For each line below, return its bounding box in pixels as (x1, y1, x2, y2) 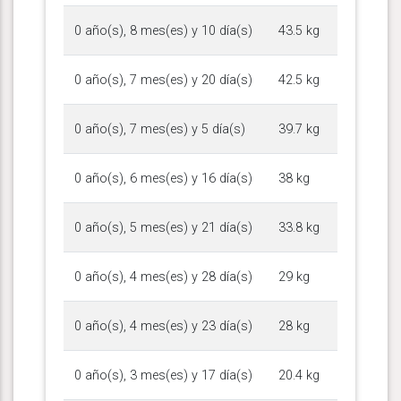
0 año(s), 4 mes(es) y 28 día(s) (74, 269, 252, 285)
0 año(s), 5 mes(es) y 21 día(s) (74, 219, 252, 235)
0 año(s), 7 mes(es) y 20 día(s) (74, 72, 252, 88)
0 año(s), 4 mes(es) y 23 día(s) (74, 318, 252, 334)
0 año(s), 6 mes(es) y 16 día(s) (74, 170, 252, 186)
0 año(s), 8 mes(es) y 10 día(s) (74, 22, 252, 38)
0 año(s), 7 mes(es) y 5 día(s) (74, 121, 245, 137)
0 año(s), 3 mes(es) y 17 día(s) (74, 367, 252, 383)
